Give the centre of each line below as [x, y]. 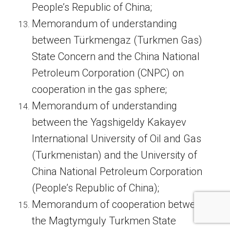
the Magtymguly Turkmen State [104, 221]
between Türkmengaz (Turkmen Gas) [117, 40]
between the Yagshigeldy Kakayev [109, 122]
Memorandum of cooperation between [120, 205]
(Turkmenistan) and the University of [115, 155]
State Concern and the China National [116, 57]
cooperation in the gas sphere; [100, 90]
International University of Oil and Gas [117, 139]
